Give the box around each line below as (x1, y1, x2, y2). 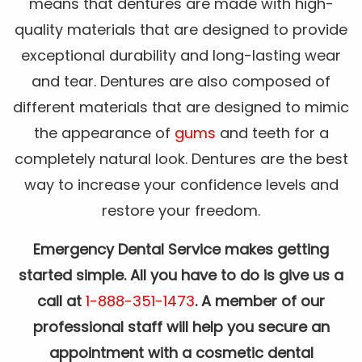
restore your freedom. (102, 200, 260, 221)
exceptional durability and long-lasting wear (21, 45, 341, 66)
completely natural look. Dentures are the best (14, 149, 348, 170)
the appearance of (33, 123, 175, 144)
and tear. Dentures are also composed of (32, 71, 330, 92)
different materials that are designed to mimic (13, 97, 349, 118)
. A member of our (195, 291, 325, 312)
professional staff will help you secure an (32, 317, 330, 338)
